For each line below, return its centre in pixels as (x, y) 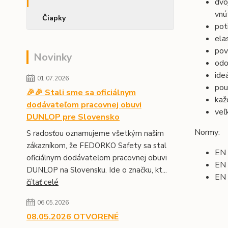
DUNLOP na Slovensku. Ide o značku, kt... (97, 170)
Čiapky (54, 18)
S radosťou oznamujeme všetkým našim (95, 134)
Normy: (207, 132)
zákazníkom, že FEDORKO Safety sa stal (96, 146)
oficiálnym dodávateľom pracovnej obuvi (97, 158)
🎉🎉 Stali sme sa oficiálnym (81, 93)
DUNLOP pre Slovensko (73, 117)
